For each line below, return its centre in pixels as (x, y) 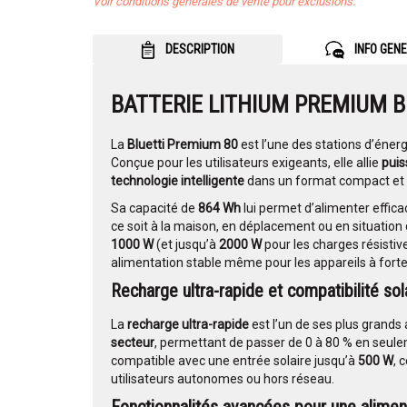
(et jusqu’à (186, 245)
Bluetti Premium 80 (183, 145)
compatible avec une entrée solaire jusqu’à (234, 361)
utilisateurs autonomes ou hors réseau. (223, 379)
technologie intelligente (178, 181)
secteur (133, 343)
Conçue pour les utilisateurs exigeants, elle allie (246, 163)
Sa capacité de (154, 208)
